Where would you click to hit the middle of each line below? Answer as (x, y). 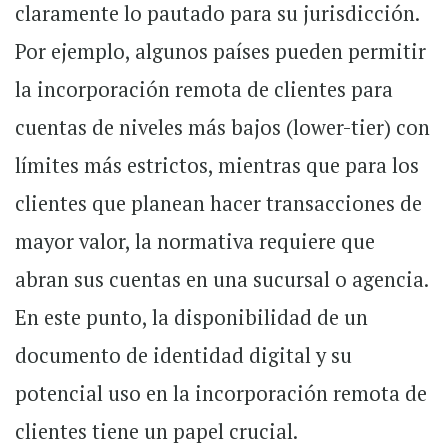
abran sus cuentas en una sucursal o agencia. (221, 280)
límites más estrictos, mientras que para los (217, 166)
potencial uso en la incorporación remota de (221, 394)
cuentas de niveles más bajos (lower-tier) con (222, 128)
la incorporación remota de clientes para (204, 90)
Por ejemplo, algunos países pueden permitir (220, 52)
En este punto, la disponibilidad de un (191, 318)
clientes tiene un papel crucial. (156, 432)
